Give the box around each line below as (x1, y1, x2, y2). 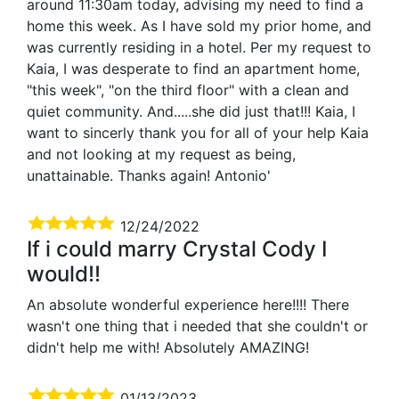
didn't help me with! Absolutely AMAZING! (27, 338, 309, 356)
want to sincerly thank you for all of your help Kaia (27, 123, 369, 142)
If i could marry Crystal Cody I (27, 235, 327, 262)
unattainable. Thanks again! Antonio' (27, 166, 271, 184)
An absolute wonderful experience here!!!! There (27, 295, 349, 313)
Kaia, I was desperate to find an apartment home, (27, 59, 360, 77)
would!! (27, 260, 101, 287)
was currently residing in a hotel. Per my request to (27, 37, 371, 56)
